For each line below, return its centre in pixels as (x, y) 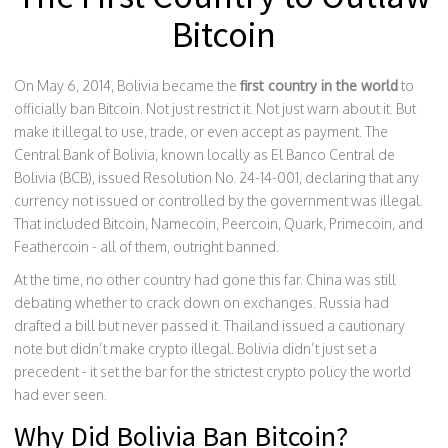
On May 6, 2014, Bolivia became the (127, 85)
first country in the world (319, 85)
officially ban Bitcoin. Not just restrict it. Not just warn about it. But (215, 108)
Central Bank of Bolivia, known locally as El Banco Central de (204, 154)
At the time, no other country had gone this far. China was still (205, 279)
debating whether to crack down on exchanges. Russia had (201, 302)
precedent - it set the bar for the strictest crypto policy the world (212, 371)
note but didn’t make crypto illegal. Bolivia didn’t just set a (195, 348)
